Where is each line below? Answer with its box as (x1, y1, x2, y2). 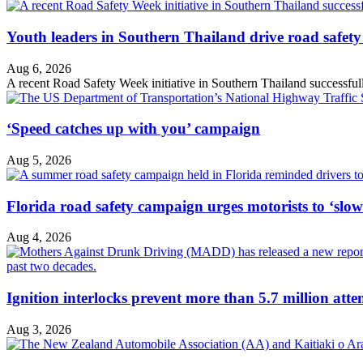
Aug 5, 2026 (6, 152, 71, 167)
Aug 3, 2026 (6, 322, 71, 336)
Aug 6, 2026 (6, 61, 71, 75)
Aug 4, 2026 (6, 230, 71, 245)
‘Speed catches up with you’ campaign (6, 120, 260, 138)
